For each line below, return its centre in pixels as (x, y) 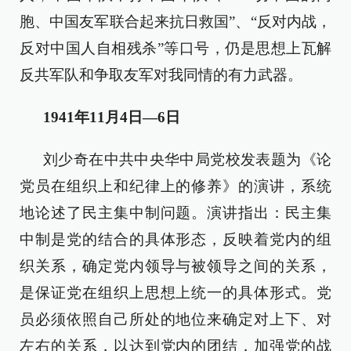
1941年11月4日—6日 (112, 117)
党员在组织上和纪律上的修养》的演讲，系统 (175, 186)
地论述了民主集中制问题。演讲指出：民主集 (175, 213)
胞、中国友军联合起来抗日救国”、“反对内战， (175, 22)
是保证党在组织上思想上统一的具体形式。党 (175, 293)
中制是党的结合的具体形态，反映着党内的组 (175, 239)
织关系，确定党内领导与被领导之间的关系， (175, 266)
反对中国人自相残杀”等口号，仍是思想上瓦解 (175, 48)
